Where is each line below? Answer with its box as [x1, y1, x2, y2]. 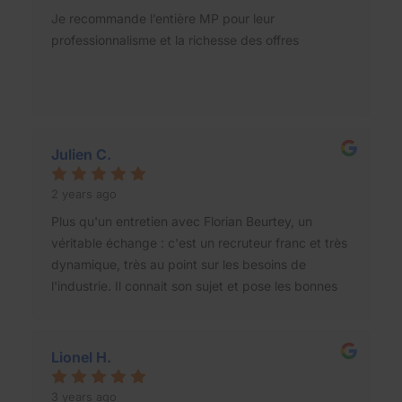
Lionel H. [51, 347, 111, 366]
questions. [51, 299, 111, 315]
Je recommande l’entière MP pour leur [51, 10, 275, 26]
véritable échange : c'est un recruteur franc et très [51, 234, 347, 250]
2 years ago [51, 186, 117, 201]
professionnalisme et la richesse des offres [51, 31, 299, 48]
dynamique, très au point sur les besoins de [51, 256, 306, 272]
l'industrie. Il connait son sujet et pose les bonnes [51, 277, 337, 293]
